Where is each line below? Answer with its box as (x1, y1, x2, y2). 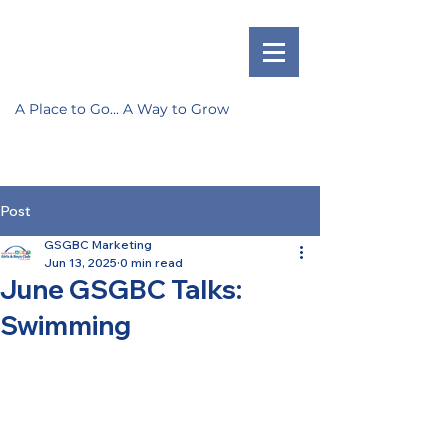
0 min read (120, 255, 183, 270)
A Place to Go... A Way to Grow (15, 100, 229, 118)
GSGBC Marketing (44, 237, 152, 252)
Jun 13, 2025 (44, 255, 117, 270)
